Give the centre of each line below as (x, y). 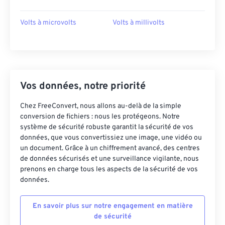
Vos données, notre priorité (83, 87)
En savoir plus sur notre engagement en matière (113, 206)
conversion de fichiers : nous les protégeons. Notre (100, 117)
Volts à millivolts (139, 23)
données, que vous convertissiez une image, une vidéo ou (111, 138)
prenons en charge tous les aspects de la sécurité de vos (109, 170)
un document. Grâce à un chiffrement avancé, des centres (110, 149)
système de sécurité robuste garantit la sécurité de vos (107, 128)
